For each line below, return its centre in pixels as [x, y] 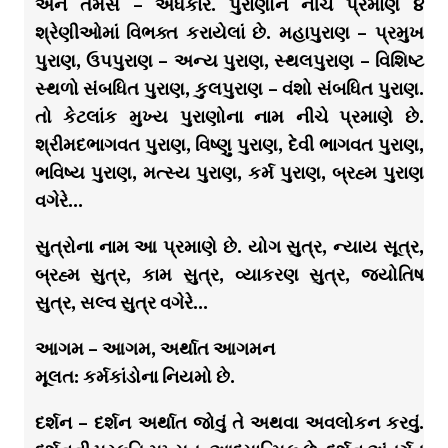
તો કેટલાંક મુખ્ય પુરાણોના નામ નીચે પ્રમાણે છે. [229, 117]
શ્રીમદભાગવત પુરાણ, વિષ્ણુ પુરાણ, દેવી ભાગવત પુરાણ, [229, 145]
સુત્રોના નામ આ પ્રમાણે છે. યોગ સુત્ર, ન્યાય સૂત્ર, [229, 247]
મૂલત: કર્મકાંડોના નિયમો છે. [134, 377]
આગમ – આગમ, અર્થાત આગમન [154, 349]
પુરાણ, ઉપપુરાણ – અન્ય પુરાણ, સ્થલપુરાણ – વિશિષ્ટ [229, 61]
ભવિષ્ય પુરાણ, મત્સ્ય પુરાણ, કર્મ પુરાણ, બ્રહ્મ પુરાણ [229, 173]
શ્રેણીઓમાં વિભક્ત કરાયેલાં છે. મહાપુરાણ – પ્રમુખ [229, 33]
